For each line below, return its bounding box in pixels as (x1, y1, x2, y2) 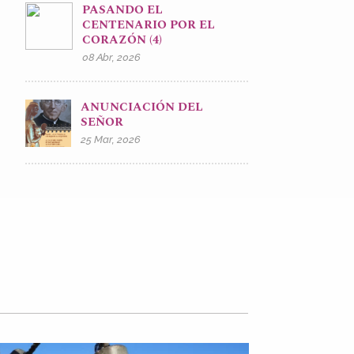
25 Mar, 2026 (81, 133, 141, 145)
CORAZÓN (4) (81, 30, 162, 49)
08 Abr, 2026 (81, 51, 141, 63)
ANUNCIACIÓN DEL (81, 97, 204, 116)
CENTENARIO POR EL (81, 15, 215, 34)
